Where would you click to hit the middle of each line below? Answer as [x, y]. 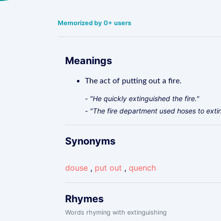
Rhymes [84, 199]
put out [108, 168]
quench [142, 168]
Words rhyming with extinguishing [116, 212]
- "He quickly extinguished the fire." [142, 98]
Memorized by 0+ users [94, 23]
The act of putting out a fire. [133, 81]
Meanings [89, 61]
